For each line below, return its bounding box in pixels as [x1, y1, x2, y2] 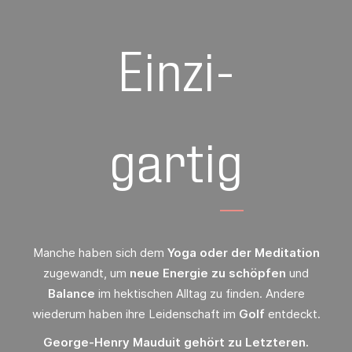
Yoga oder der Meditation [167, 245, 320, 261]
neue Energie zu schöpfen [130, 266, 286, 281]
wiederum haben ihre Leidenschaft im [31, 306, 239, 322]
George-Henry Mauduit [43, 335, 181, 350]
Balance [47, 286, 95, 302]
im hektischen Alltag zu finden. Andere [94, 286, 305, 302]
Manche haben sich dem [32, 245, 167, 261]
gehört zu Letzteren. [181, 335, 309, 350]
